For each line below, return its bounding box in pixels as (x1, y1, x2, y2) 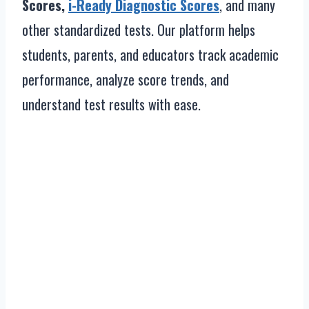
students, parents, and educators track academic (22, 44, 279, 65)
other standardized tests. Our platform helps (22, 19, 255, 40)
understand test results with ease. (22, 94, 201, 114)
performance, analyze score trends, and (22, 69, 229, 90)
